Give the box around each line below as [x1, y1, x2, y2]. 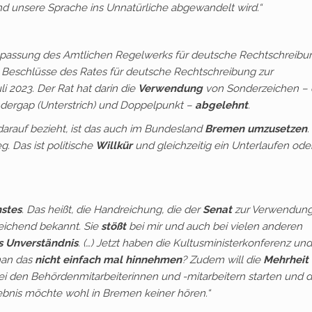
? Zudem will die [182, 253, 263, 266]
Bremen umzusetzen [205, 123, 307, 135]
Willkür [95, 139, 132, 152]
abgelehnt [195, 99, 248, 111]
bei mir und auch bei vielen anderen [126, 220, 302, 233]
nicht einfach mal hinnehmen [35, 253, 182, 266]
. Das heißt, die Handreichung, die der [22, 203, 203, 216]
